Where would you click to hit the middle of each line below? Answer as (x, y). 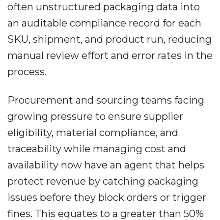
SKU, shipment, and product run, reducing (110, 40)
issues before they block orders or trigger (107, 198)
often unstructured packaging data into (104, 7)
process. (27, 72)
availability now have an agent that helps (106, 165)
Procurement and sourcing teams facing (106, 100)
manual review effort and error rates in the (110, 56)
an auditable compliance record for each (104, 23)
